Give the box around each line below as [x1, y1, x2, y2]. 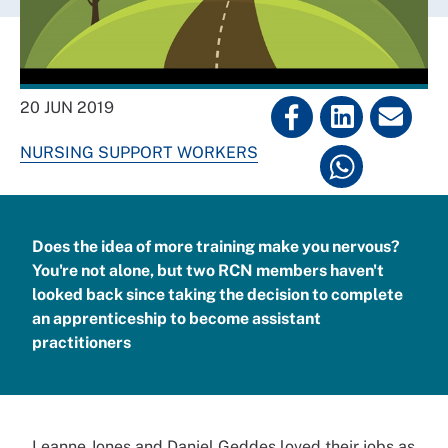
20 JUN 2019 [20, 98, 114, 117]
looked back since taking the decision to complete [32, 284, 403, 304]
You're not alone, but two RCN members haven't [32, 260, 384, 280]
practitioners [32, 332, 134, 352]
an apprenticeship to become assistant [32, 308, 321, 328]
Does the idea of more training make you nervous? [32, 236, 400, 256]
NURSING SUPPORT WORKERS [20, 143, 258, 163]
